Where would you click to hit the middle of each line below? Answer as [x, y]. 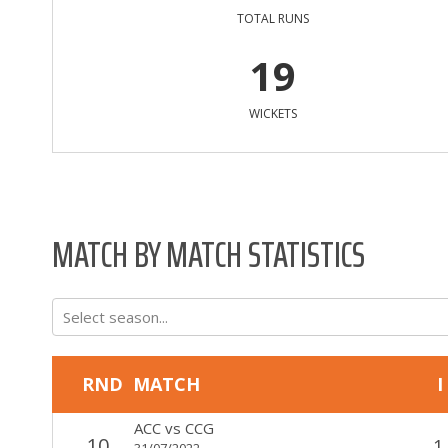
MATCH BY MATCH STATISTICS [208, 253]
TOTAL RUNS [272, 18]
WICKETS [272, 113]
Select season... [115, 316]
